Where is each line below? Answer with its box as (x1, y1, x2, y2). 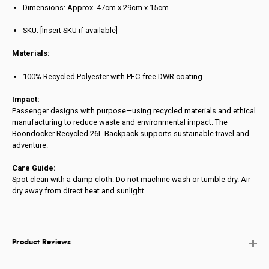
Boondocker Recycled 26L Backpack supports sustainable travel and (12, 128, 250, 138)
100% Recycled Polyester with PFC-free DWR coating (23, 71, 203, 81)
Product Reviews (12, 238, 71, 247)
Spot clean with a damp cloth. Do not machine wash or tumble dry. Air (12, 174, 251, 184)
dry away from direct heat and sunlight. (12, 186, 147, 195)
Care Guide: (12, 163, 56, 172)
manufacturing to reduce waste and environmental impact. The (12, 117, 228, 127)
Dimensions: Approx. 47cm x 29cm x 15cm (23, 2, 169, 12)
